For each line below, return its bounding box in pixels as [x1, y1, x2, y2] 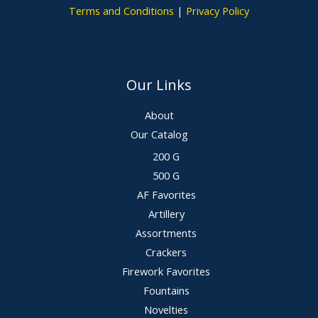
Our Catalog [130, 127, 188, 142]
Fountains [143, 283, 190, 297]
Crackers [146, 244, 187, 259]
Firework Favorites [122, 263, 210, 278]
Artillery [148, 206, 185, 221]
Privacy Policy [186, 4, 249, 18]
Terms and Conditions [69, 4, 174, 18]
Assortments [136, 225, 197, 240]
